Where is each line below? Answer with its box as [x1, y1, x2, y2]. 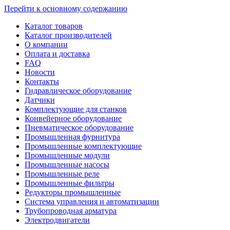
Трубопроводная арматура [25, 206, 117, 215]
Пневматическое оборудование [25, 123, 133, 132]
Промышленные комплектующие [25, 142, 142, 150]
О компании [25, 40, 68, 49]
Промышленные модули [25, 151, 110, 160]
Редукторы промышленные [25, 188, 121, 197]
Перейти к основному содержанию [4, 4, 127, 13]
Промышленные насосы [25, 160, 109, 169]
